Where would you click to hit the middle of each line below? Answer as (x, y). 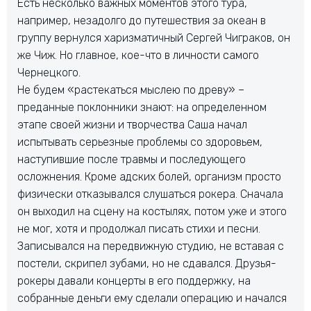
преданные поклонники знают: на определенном (142, 107)
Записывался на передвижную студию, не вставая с (151, 246)
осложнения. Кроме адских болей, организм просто (149, 177)
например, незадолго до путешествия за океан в (142, 20)
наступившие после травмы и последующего (132, 159)
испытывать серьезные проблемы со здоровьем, (140, 142)
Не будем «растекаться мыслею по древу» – (132, 90)
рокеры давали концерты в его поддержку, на (134, 281)
